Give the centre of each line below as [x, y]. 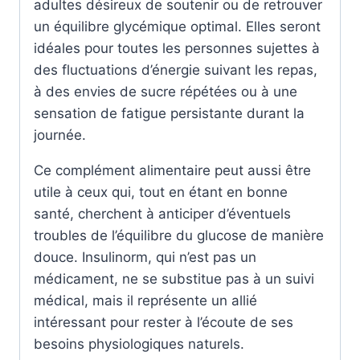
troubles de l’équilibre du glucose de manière [179, 235]
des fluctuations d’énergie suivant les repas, [176, 70]
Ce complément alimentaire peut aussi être [172, 170]
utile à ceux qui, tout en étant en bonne [161, 192]
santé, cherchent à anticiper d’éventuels [162, 213]
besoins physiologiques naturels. [139, 344]
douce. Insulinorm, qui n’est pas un [145, 257]
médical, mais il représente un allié [145, 300]
